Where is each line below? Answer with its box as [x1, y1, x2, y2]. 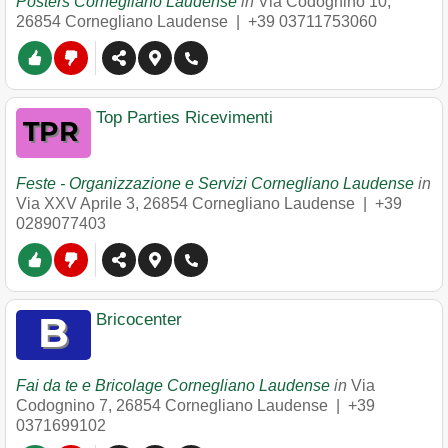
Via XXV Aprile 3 [16, 195, 135, 212]
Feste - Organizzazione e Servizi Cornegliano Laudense [16, 175, 414, 192]
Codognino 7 [16, 397, 108, 414]
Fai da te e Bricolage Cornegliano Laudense [16, 377, 330, 394]
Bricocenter [96, 310, 182, 329]
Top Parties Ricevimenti [96, 108, 273, 127]
